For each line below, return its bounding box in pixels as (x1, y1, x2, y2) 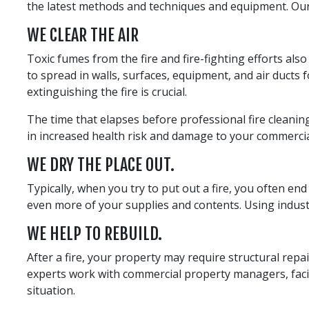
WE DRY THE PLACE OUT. (27, 154, 175, 175)
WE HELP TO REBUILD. (27, 223, 162, 244)
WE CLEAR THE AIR (27, 24, 139, 46)
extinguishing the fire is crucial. (27, 83, 187, 99)
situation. (27, 282, 75, 298)
